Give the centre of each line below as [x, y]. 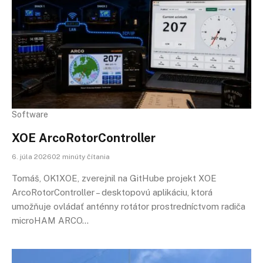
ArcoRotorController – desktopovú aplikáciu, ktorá [112, 192]
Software [30, 114]
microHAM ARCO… [50, 220]
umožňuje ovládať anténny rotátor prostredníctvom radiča [129, 206]
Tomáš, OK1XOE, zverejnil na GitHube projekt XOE [114, 178]
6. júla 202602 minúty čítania [61, 156]
